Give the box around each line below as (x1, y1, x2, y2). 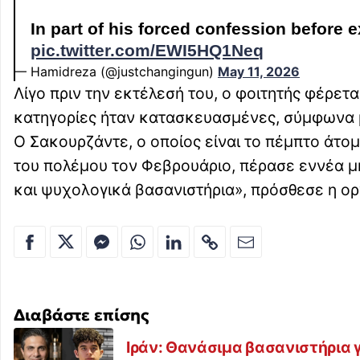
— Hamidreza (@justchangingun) (14, 63, 218, 80)
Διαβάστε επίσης (14, 305, 149, 326)
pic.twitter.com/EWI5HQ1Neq (31, 41, 264, 61)
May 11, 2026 (218, 63, 300, 80)
